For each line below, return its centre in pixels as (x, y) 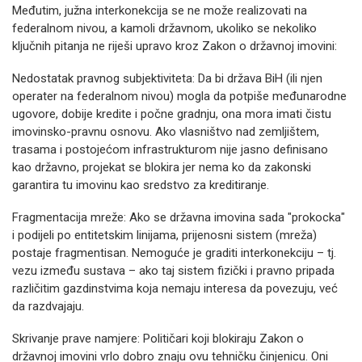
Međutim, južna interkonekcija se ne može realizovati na (160, 11)
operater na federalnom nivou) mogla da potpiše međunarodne (179, 96)
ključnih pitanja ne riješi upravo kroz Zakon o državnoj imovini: (175, 46)
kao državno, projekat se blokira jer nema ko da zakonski (162, 167)
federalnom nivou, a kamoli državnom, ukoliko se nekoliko (164, 28)
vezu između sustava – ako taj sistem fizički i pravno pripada (173, 271)
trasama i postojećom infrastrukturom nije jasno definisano (170, 149)
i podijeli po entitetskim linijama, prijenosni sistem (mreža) (164, 235)
